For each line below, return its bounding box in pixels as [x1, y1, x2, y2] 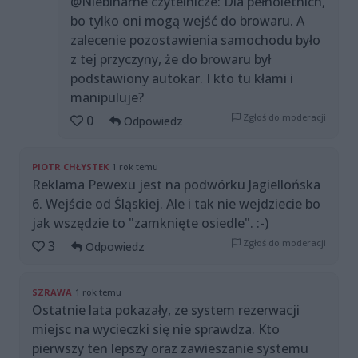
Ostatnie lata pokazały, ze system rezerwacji [32, 301, 300, 320]
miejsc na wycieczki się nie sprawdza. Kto [32, 320, 280, 339]
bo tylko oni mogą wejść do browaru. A [70, 12, 304, 30]
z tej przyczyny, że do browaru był [70, 50, 271, 69]
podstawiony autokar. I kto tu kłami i [70, 70, 293, 88]
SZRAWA [32, 286, 72, 299]
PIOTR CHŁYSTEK [32, 161, 109, 173]
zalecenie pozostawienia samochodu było [70, 31, 320, 50]
